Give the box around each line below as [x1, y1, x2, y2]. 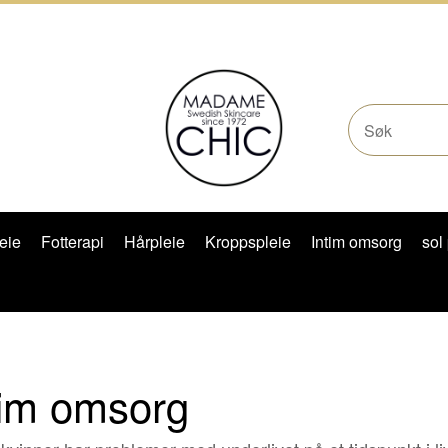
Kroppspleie [205, 230, 291, 253]
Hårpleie [124, 230, 185, 253]
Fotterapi [41, 230, 104, 253]
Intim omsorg [311, 230, 402, 253]
